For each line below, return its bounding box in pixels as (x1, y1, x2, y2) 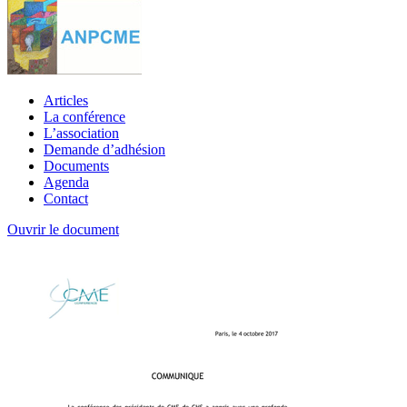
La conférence (44, 108, 125, 124)
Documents (44, 157, 109, 174)
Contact (44, 190, 88, 206)
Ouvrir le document (7, 221, 119, 237)
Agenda (44, 174, 89, 190)
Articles (44, 92, 88, 108)
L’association (44, 124, 119, 141)
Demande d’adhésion (44, 141, 165, 157)
